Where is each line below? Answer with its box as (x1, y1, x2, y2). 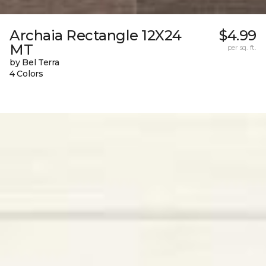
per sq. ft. (227, 43, 256, 52)
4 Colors (9, 68, 43, 80)
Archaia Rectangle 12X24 (9, 27, 182, 45)
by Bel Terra (9, 57, 59, 68)
